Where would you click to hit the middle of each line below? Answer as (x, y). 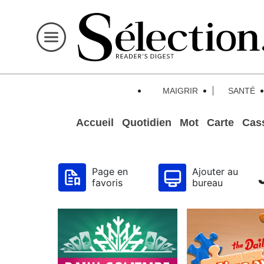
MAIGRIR (180, 91)
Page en (110, 171)
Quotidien (147, 123)
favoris (107, 183)
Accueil (95, 123)
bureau (207, 183)
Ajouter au (215, 171)
